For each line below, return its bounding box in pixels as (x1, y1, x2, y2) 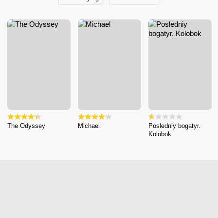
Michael (78, 122, 100, 130)
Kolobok (148, 130, 171, 138)
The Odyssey (7, 122, 45, 130)
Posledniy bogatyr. (148, 122, 200, 130)
